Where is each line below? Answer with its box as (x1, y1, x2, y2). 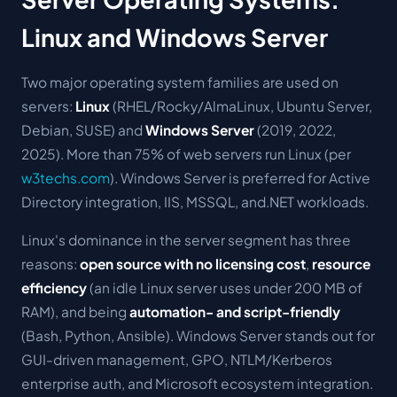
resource (312, 255, 370, 272)
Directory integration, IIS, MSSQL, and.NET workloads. (21, 193, 369, 210)
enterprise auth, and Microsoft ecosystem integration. (21, 375, 373, 392)
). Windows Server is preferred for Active (110, 169, 370, 186)
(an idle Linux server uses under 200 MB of (87, 279, 362, 296)
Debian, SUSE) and (21, 121, 145, 138)
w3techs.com (21, 169, 110, 186)
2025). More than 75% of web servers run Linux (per (21, 145, 351, 162)
